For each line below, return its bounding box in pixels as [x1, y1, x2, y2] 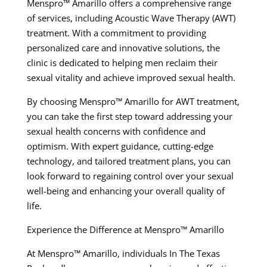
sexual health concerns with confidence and [26, 125, 206, 138]
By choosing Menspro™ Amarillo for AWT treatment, [26, 95, 240, 108]
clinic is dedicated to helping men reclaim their [26, 57, 218, 69]
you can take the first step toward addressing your [26, 110, 232, 123]
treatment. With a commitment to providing [26, 27, 206, 39]
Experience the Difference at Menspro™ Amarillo [26, 223, 224, 236]
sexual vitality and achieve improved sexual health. [26, 72, 235, 84]
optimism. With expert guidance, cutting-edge [26, 140, 213, 153]
